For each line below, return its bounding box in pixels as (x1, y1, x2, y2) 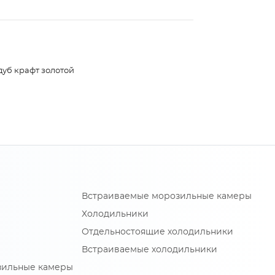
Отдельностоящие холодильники (82, 228, 233, 237)
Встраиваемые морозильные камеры (82, 192, 252, 201)
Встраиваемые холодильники (82, 246, 217, 255)
